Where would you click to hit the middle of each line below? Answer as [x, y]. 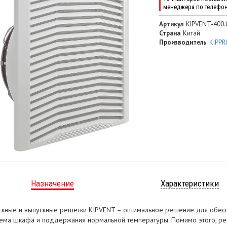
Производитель [183, 43]
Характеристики [190, 183]
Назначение [52, 183]
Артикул [171, 24]
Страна [169, 33]
